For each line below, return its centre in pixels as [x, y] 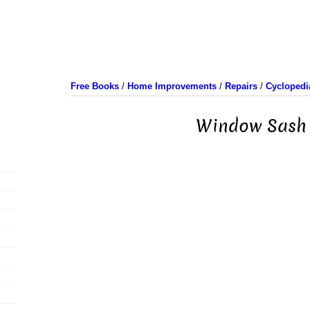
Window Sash [251, 126]
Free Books [94, 86]
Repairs [241, 86]
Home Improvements [172, 86]
